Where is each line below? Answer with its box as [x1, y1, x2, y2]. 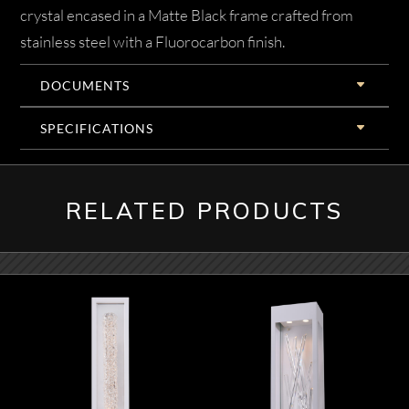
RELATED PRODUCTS [66, 195, 343, 225]
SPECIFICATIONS [40, 120, 154, 136]
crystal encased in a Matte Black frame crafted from [20, 5, 354, 25]
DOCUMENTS [40, 77, 131, 93]
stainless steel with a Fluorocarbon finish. [20, 31, 286, 51]
